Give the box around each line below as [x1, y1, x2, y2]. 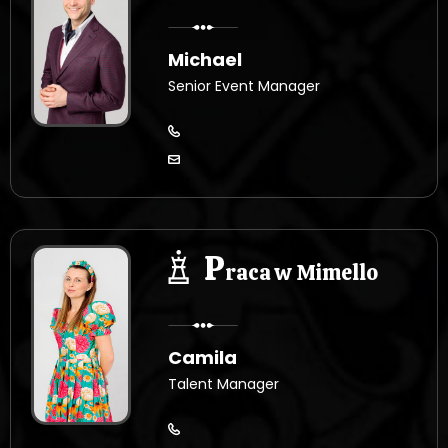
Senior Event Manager [168, 75, 321, 96]
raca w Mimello [225, 258, 379, 286]
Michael [168, 46, 243, 72]
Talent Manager [168, 373, 280, 394]
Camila [168, 344, 238, 370]
